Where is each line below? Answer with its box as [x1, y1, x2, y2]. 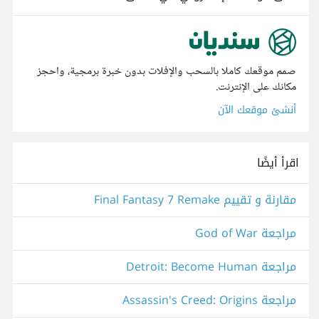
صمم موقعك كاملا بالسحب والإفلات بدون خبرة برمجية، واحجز [37, 62, 296, 82]
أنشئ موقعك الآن [218, 100, 296, 120]
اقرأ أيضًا [257, 152, 299, 174]
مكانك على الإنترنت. [216, 78, 296, 98]
